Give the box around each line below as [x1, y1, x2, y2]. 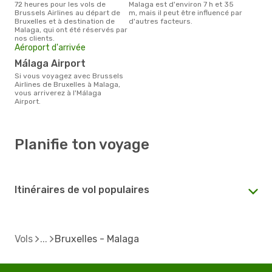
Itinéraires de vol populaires [15, 183, 149, 195]
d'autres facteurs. [129, 16, 192, 25]
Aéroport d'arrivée [15, 42, 86, 53]
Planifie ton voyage [15, 135, 149, 153]
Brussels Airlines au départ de [15, 8, 120, 17]
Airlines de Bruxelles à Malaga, [15, 80, 120, 89]
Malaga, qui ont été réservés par [15, 25, 127, 34]
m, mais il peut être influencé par [129, 8, 242, 17]
